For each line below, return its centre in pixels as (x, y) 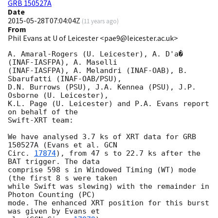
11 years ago (100, 21)
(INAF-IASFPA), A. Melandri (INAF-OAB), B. (98, 71)
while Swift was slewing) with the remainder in (109, 187)
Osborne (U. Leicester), (58, 96)
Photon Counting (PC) (52, 195)
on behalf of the (43, 112)
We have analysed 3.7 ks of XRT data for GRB (102, 137)
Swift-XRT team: (41, 120)
